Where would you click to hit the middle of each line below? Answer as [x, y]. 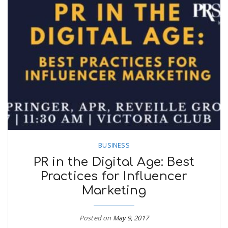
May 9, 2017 [131, 218]
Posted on [96, 218]
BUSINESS [114, 145]
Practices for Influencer [114, 176]
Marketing [114, 191]
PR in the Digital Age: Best [114, 162]
